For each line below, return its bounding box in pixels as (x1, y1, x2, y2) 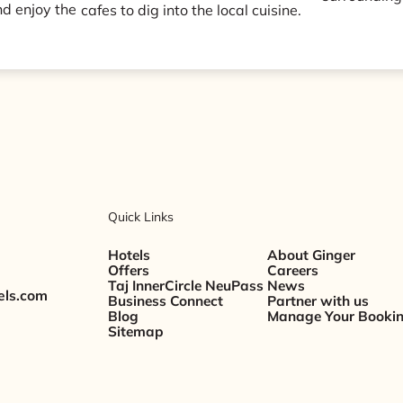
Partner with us (267, 292, 370, 310)
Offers (108, 262, 150, 280)
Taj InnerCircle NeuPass (108, 277, 264, 295)
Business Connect (108, 292, 224, 310)
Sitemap (108, 323, 165, 341)
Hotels (108, 246, 151, 264)
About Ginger (267, 246, 356, 264)
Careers (267, 262, 319, 280)
